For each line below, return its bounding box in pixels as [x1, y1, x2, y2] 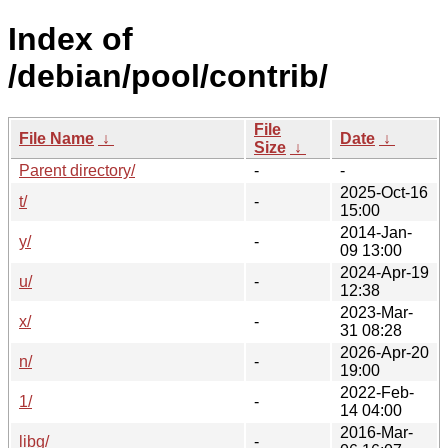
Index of [8, 21, 133, 58]
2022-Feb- [340, 383, 414, 401]
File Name [19, 129, 94, 147]
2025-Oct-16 [340, 183, 428, 201]
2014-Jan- [340, 223, 412, 241]
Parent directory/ [19, 161, 135, 179]
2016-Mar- [340, 423, 413, 441]
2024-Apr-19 [340, 263, 429, 281]
